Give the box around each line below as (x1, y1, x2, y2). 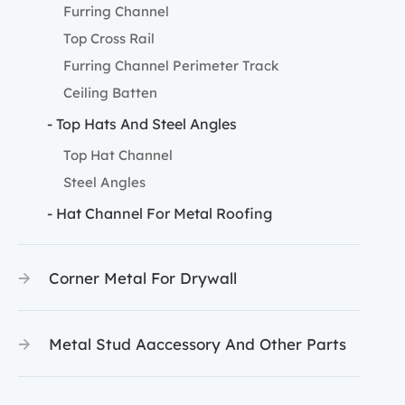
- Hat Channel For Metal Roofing (47, 203, 272, 223)
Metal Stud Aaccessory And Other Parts (49, 334, 346, 354)
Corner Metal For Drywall (49, 268, 237, 288)
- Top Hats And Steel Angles (47, 114, 237, 134)
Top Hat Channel (63, 146, 173, 165)
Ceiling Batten (63, 83, 157, 102)
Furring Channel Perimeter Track (63, 56, 279, 75)
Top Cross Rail (63, 29, 155, 48)
